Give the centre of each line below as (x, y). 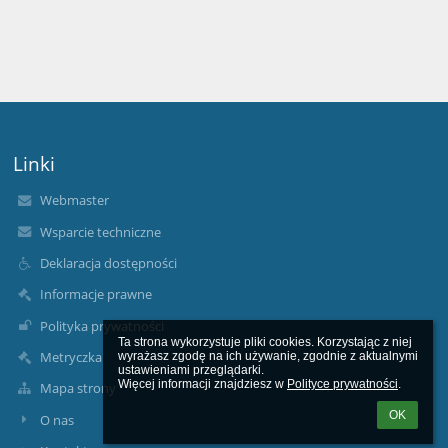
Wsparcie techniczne (100, 231)
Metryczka (70, 357)
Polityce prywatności (342, 384)
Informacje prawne (95, 294)
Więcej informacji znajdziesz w (202, 384)
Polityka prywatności (101, 325)
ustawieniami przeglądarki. (191, 370)
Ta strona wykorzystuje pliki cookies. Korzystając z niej (265, 342)
